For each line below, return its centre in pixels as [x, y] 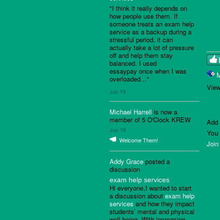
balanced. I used [133, 63]
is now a [165, 112]
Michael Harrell [131, 112]
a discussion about [137, 196]
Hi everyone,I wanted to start [151, 188]
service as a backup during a [151, 32]
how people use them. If [144, 16]
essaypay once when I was [148, 71]
